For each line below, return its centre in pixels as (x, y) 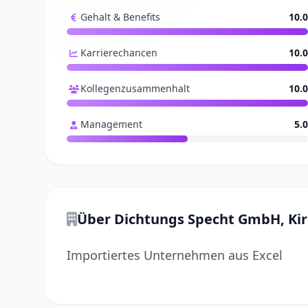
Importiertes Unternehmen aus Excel (175, 255)
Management (111, 124)
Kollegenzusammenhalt (135, 88)
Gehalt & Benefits (120, 17)
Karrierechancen (119, 53)
